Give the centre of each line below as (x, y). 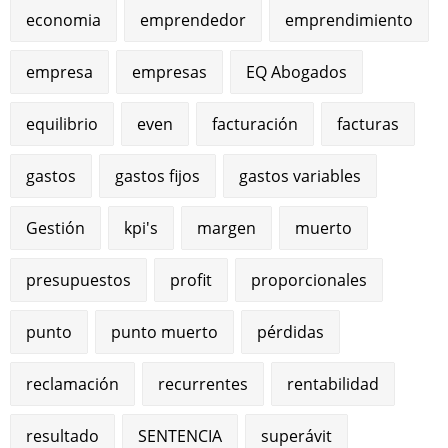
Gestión (56, 227)
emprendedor (193, 19)
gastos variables (300, 175)
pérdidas (291, 331)
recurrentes (203, 383)
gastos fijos (158, 175)
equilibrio (62, 123)
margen (227, 227)
